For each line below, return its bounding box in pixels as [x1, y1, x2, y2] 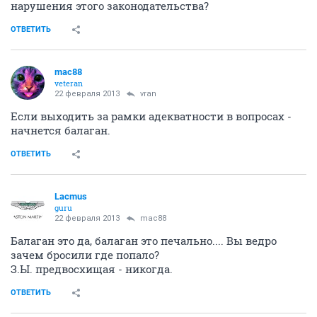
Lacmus [54, 190, 87, 202]
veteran [54, 77, 83, 88]
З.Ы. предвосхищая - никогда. [11, 261, 173, 276]
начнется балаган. [11, 122, 110, 137]
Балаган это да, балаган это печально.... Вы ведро [11, 233, 277, 248]
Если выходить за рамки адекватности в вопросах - [11, 108, 292, 123]
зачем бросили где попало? [11, 247, 159, 262]
